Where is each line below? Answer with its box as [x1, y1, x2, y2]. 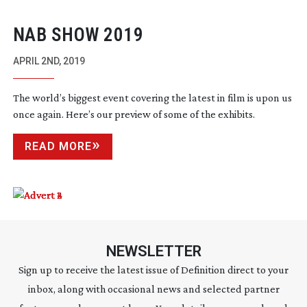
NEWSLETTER [106, 242, 201, 260]
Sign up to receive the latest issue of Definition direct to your [19, 263, 288, 275]
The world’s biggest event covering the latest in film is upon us [12, 91, 292, 103]
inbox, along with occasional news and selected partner [27, 282, 280, 295]
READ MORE [24, 139, 92, 153]
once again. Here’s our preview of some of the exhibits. [12, 108, 255, 120]
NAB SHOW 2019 [12, 23, 144, 46]
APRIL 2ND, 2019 [12, 55, 85, 66]
